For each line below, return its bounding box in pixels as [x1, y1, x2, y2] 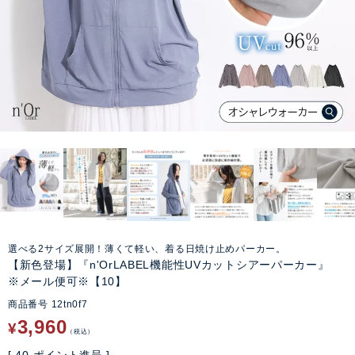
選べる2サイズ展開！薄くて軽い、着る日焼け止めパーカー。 [8, 243, 286, 254]
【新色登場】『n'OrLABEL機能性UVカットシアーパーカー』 [8, 258, 330, 271]
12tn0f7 [51, 299, 88, 311]
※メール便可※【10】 [8, 275, 127, 288]
